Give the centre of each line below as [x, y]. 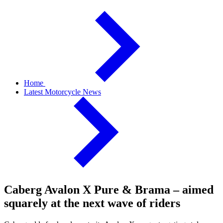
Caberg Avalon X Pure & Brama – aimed [109, 189]
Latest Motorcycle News [62, 92]
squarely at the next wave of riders [92, 203]
